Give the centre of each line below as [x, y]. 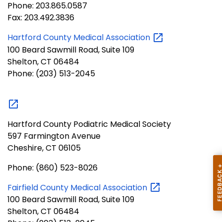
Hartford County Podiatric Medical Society [89, 124]
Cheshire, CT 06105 [44, 148]
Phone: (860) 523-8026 [53, 167]
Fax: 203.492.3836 [41, 18]
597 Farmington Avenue [54, 136]
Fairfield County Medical [55, 187]
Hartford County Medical [56, 38]
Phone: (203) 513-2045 [51, 73]
